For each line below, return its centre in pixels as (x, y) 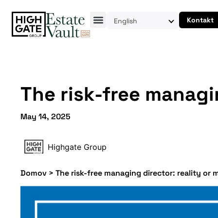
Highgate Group (77, 147)
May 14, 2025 (45, 117)
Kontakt (200, 20)
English (126, 21)
